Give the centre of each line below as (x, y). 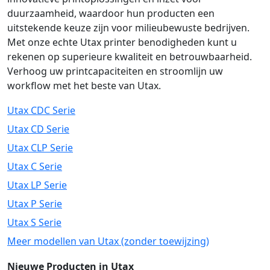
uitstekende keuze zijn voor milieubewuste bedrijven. (128, 28)
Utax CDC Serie (41, 110)
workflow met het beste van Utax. (84, 86)
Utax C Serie (35, 166)
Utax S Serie (34, 222)
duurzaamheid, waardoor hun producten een (111, 13)
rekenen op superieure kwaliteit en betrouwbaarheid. (130, 57)
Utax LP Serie (37, 185)
